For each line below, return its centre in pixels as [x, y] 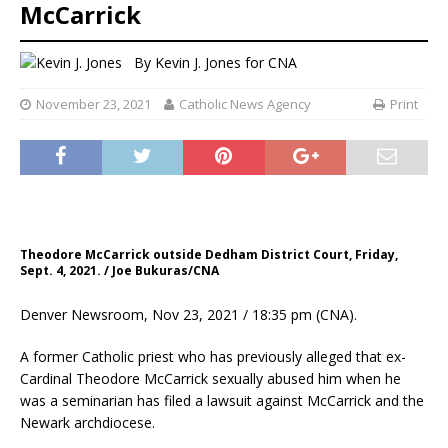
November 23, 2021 [93, 103]
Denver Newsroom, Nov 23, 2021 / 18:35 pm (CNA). [188, 314]
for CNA [269, 63]
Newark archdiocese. [87, 422]
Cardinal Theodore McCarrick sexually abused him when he [210, 378]
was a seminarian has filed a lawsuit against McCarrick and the [222, 400]
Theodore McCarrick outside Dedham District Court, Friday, [209, 254]
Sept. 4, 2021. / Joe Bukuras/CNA [119, 270]
